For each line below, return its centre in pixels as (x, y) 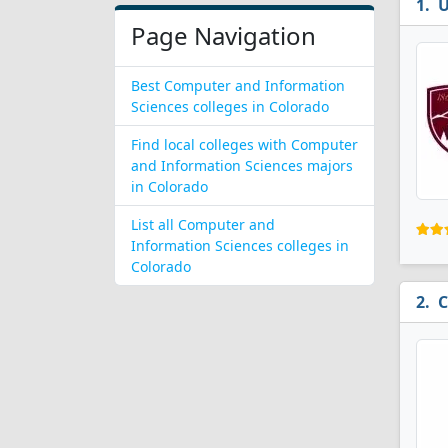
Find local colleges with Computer (244, 144)
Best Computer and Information (238, 85)
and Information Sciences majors (242, 165)
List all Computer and (203, 224)
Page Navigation (223, 35)
